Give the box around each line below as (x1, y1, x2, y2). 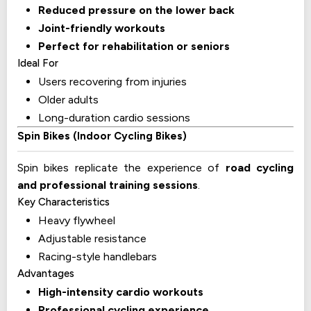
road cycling (225, 161, 294, 175)
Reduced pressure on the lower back (38, 3, 235, 17)
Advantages (17, 267, 74, 280)
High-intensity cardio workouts (38, 285, 203, 299)
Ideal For (17, 57, 58, 70)
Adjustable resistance (38, 232, 146, 246)
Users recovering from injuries (38, 75, 187, 89)
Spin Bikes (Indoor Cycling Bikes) (17, 130, 187, 143)
